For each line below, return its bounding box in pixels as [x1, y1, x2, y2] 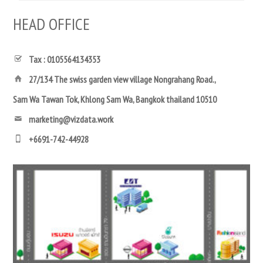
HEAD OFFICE [13, 13, 90, 35]
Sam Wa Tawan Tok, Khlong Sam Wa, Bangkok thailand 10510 [13, 93, 217, 105]
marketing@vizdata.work [29, 113, 113, 125]
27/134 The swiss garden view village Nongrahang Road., [29, 73, 216, 85]
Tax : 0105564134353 [29, 53, 100, 65]
